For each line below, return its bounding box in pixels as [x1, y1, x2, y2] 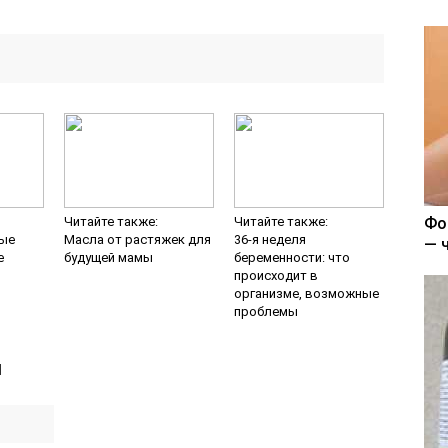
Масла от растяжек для [64, 231, 211, 247]
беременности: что [234, 249, 350, 265]
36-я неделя [234, 231, 306, 247]
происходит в [234, 267, 318, 283]
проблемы [234, 303, 298, 319]
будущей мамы [64, 249, 153, 265]
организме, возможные [234, 285, 379, 301]
